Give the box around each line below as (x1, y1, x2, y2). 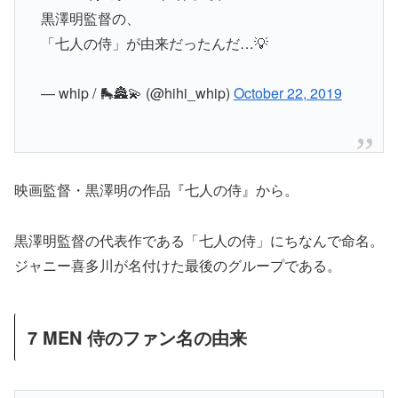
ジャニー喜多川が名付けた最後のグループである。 (14, 255, 341, 276)
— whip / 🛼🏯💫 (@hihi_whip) (40, 83, 234, 104)
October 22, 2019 (233, 83, 342, 104)
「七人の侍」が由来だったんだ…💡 (40, 32, 268, 53)
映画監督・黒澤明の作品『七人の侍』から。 (14, 179, 298, 201)
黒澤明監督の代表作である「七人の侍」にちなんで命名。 (14, 230, 384, 251)
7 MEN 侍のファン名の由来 (28, 324, 247, 351)
